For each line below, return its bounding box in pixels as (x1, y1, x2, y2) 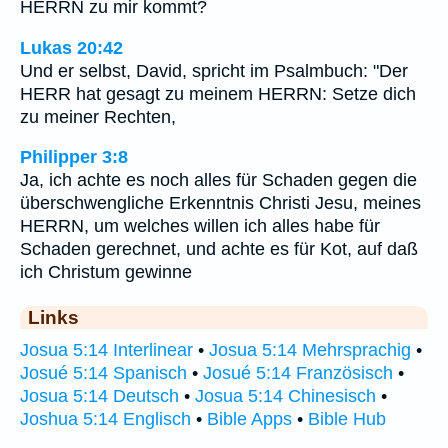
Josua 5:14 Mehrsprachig (209, 340, 411, 361)
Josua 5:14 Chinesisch (195, 386, 376, 407)
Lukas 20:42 (20, 37, 123, 58)
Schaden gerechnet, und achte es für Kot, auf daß (20, 239, 418, 260)
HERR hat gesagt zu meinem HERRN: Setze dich (20, 83, 416, 104)
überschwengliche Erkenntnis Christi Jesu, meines (20, 193, 421, 214)
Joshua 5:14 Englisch (20, 409, 191, 430)
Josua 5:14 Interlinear (20, 340, 193, 361)
